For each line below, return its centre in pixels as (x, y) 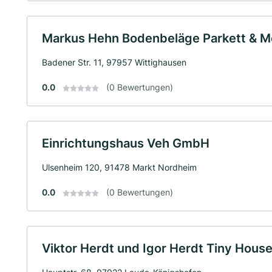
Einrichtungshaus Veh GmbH (126, 143)
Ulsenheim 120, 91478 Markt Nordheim (119, 167)
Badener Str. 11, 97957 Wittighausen (114, 62)
